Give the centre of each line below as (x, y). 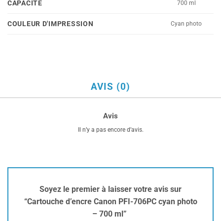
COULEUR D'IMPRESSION (51, 24)
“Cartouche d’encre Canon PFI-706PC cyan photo (110, 201)
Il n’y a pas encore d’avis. (110, 130)
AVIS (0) (110, 87)
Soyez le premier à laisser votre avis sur (110, 189)
